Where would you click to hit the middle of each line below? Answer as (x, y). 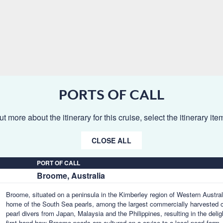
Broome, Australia (71, 175)
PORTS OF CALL (111, 95)
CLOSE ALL (111, 140)
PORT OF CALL (58, 163)
